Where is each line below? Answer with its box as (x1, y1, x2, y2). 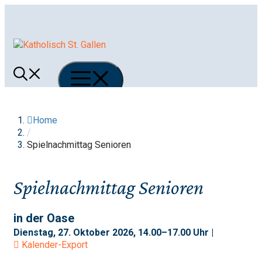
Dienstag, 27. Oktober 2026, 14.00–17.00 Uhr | (13, 226, 213, 238)
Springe (4, 5, 36, 16)
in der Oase (13, 211, 74, 225)
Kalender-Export (22, 239, 88, 250)
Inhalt (4, 29, 26, 40)
